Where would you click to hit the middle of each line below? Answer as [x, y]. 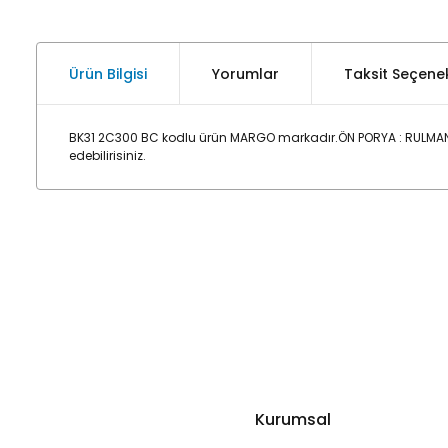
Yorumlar [245, 73]
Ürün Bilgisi [108, 73]
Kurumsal [292, 419]
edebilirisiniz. [107, 155]
